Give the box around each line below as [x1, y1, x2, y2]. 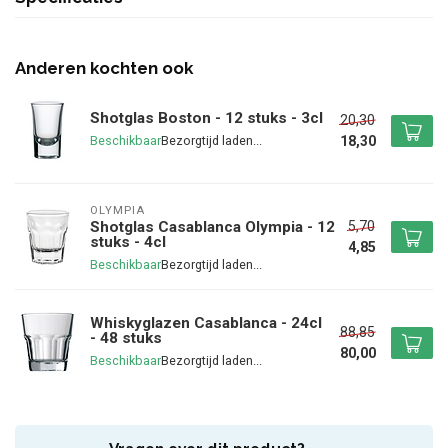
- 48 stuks [90, 328, 162, 347]
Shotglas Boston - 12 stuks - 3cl [90, 109, 323, 128]
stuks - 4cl [90, 233, 166, 252]
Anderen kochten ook [15, 58, 193, 79]
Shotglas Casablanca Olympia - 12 [90, 218, 335, 237]
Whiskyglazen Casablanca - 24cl [90, 313, 322, 332]
